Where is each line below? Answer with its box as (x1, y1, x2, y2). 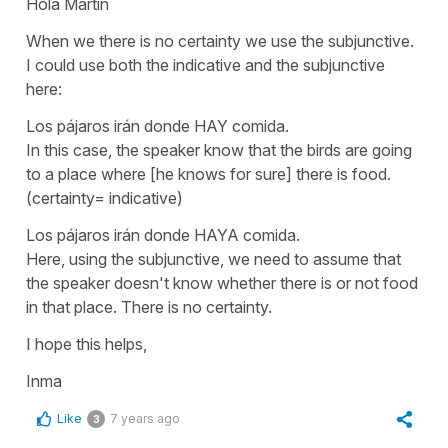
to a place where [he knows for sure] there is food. (26, 163, 391, 184)
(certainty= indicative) (26, 187, 183, 208)
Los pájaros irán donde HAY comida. (26, 115, 293, 136)
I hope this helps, (26, 333, 147, 354)
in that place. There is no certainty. (26, 296, 276, 317)
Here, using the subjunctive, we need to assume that (26, 248, 401, 269)
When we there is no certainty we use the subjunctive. (26, 30, 414, 51)
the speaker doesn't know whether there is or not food (26, 272, 418, 293)
